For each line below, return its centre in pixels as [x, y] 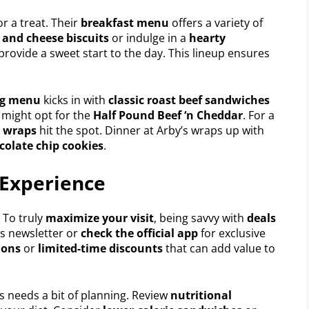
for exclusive [232, 233]
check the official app [139, 233]
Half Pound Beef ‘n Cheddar [168, 115]
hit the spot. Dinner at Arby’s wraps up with [150, 130]
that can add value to [219, 248]
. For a [259, 115]
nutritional [201, 295]
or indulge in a [149, 38]
